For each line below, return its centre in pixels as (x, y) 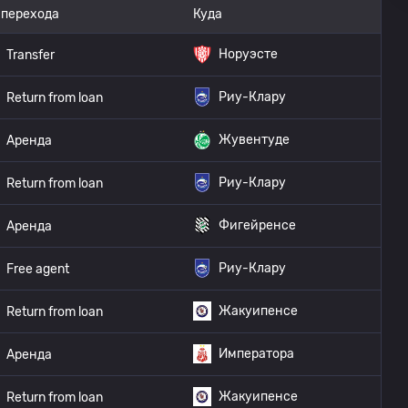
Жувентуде (254, 140)
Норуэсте (248, 54)
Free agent (38, 269)
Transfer (31, 55)
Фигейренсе (257, 225)
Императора (256, 354)
